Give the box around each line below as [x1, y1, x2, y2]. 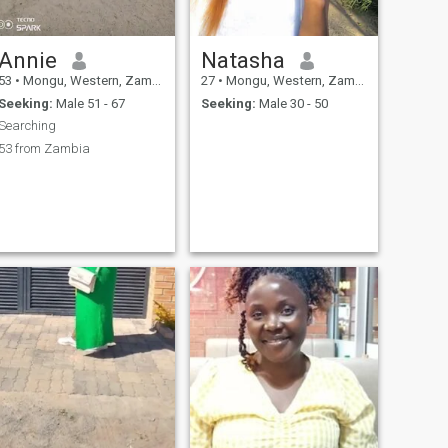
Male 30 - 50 [255, 95, 328, 111]
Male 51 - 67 [52, 95, 125, 111]
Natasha [200, 47, 285, 74]
